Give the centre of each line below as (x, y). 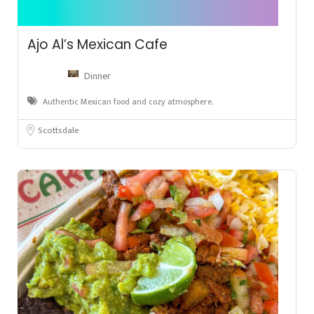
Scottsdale (59, 131)
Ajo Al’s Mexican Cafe (97, 45)
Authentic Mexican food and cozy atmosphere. (128, 102)
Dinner (97, 76)
